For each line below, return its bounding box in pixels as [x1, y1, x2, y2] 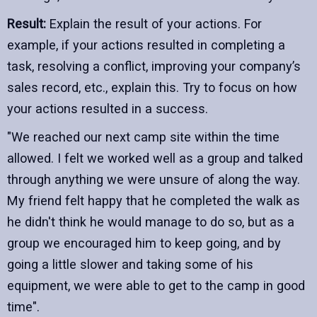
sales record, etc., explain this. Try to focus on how [7, 79, 297, 95]
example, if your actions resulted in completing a [7, 37, 285, 52]
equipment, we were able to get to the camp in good [7, 277, 305, 293]
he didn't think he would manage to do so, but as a [7, 214, 294, 229]
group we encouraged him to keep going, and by [7, 235, 281, 250]
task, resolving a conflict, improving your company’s [7, 58, 301, 74]
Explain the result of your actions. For [46, 16, 262, 31]
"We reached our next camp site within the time [7, 129, 279, 144]
